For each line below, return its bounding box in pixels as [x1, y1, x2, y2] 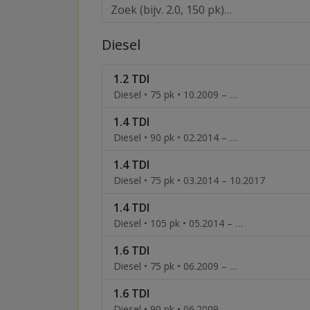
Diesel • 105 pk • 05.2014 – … [113, 217, 243, 230]
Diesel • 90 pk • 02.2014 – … [113, 131, 237, 144]
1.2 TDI [113, 71, 149, 86]
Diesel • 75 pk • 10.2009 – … [113, 88, 237, 101]
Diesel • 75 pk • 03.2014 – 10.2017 [113, 174, 265, 187]
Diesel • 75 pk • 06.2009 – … [113, 259, 237, 273]
